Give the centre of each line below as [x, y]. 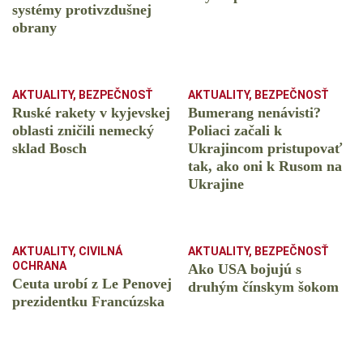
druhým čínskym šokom [263, 287]
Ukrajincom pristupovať [265, 149]
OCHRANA [39, 266]
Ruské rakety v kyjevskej [91, 113]
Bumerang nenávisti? [254, 113]
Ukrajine [216, 184]
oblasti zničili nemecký [83, 131]
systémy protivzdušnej [82, 10]
